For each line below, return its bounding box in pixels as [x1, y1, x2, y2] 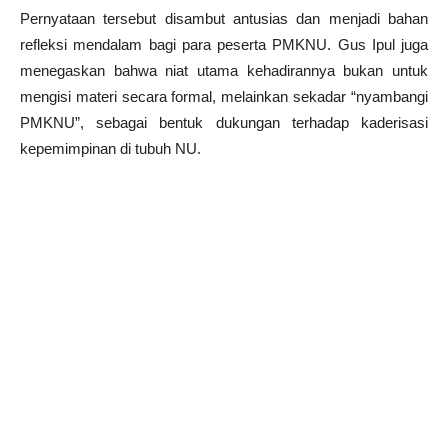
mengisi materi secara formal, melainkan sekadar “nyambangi [20, 87, 428, 105]
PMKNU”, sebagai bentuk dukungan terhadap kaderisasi [20, 113, 428, 131]
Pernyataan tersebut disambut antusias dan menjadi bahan [20, 9, 428, 27]
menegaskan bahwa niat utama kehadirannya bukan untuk [20, 61, 428, 79]
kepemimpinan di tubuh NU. [20, 139, 201, 157]
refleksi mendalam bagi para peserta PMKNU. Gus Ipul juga [20, 35, 428, 53]
